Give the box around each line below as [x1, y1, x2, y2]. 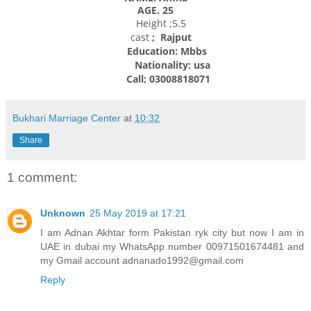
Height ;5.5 [125, 16, 186, 30]
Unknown [40, 208, 85, 219]
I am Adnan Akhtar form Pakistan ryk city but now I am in [40, 227, 304, 239]
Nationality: [101, 58, 191, 72]
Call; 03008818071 [101, 72, 210, 85]
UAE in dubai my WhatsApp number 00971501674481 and [40, 241, 304, 253]
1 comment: [7, 169, 77, 185]
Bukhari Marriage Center [12, 112, 121, 124]
